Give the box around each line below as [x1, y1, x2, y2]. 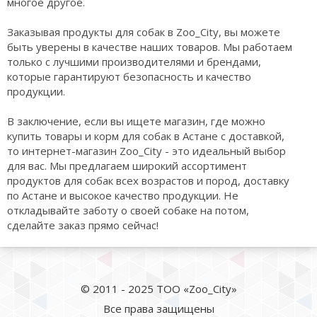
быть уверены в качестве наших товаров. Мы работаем [7, 39, 292, 54]
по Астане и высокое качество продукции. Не [7, 188, 238, 202]
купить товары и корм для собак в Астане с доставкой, [7, 128, 284, 143]
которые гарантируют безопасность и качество [7, 69, 251, 83]
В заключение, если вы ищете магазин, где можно [7, 113, 265, 128]
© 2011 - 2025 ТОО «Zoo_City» [80, 281, 237, 296]
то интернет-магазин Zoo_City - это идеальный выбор [7, 143, 286, 158]
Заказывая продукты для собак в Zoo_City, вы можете [7, 24, 280, 39]
